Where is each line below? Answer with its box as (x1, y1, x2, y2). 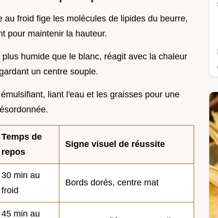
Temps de (1, 131, 42, 142)
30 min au (1, 170, 40, 180)
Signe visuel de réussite (65, 139, 165, 149)
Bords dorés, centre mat (65, 177, 159, 187)
